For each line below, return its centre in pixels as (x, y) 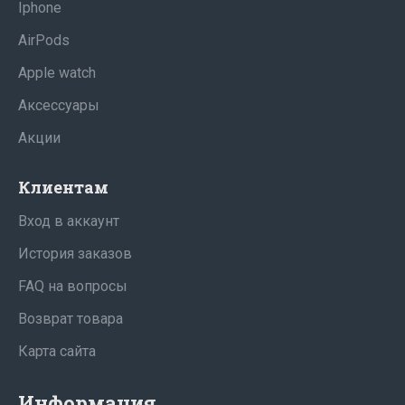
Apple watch (57, 73)
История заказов (75, 254)
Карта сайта (57, 351)
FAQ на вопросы (73, 286)
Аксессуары (59, 105)
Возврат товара (71, 319)
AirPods (44, 40)
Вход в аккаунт (69, 221)
